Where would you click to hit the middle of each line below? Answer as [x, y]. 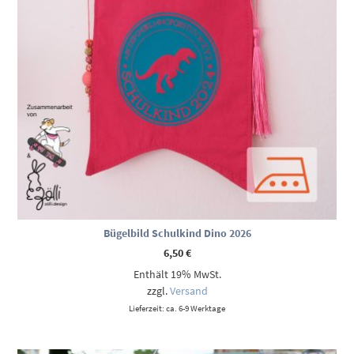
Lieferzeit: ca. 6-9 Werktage [177, 309]
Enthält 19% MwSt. [177, 275]
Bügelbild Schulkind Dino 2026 [177, 233]
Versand [188, 291]
